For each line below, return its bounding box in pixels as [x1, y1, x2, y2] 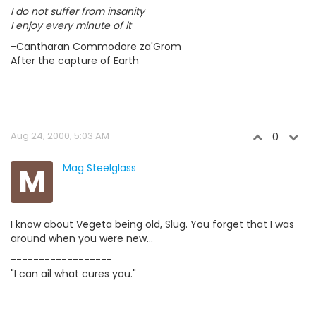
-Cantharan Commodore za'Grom [11, 39, 181, 54]
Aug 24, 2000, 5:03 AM [11, 128, 109, 142]
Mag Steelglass [63, 160, 136, 175]
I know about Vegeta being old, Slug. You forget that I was [11, 217, 294, 231]
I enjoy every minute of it [11, 18, 131, 32]
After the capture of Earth [11, 53, 139, 68]
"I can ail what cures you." [11, 266, 136, 281]
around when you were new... [11, 231, 153, 245]
